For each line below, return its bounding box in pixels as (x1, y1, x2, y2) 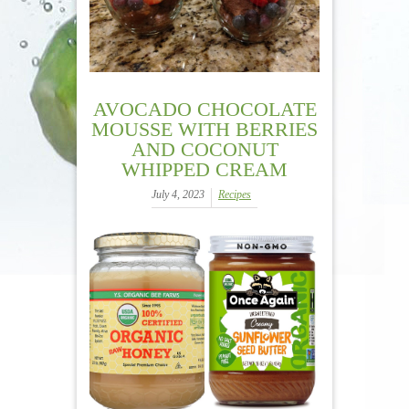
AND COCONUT (131, 137, 278, 161)
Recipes (218, 187, 251, 201)
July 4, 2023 (152, 187, 204, 201)
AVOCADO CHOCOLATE (92, 97, 317, 121)
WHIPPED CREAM (121, 157, 288, 181)
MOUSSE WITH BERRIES (91, 117, 318, 141)
